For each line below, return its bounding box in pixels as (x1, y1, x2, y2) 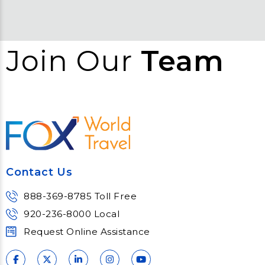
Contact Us (6, 165, 73, 178)
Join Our (6, 44, 141, 79)
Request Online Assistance (24, 225, 150, 237)
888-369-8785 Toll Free (24, 190, 137, 202)
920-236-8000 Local (24, 208, 119, 219)
